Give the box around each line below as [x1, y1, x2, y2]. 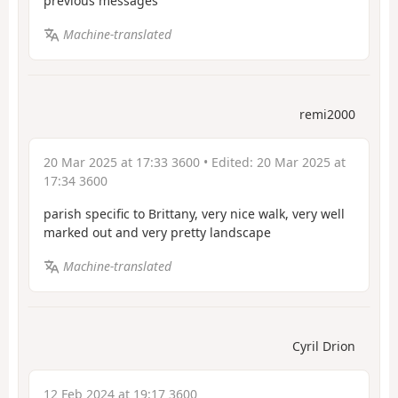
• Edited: [200, 153, 257, 171]
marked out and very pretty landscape [44, 223, 271, 241]
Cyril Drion [292, 337, 355, 354]
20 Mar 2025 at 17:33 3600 [44, 153, 200, 171]
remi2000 [299, 105, 355, 123]
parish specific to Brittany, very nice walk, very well [44, 204, 345, 222]
